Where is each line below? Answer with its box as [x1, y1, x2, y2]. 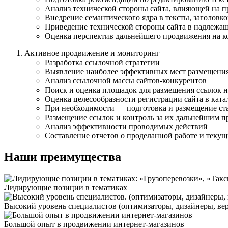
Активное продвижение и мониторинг [24, 48, 160, 58]
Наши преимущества [4, 150, 121, 164]
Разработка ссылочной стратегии [45, 58, 160, 67]
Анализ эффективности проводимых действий [45, 122, 208, 131]
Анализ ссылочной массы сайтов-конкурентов [45, 76, 207, 85]
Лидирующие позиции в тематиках [4, 183, 127, 192]
